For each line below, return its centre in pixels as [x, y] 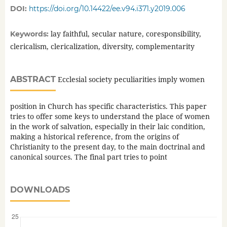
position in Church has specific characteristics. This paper [108, 106]
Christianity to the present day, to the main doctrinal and [107, 147]
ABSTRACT [33, 80]
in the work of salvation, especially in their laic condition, [107, 127]
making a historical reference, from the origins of [94, 137]
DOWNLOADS [40, 190]
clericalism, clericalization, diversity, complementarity [102, 47]
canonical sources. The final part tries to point [88, 157]
